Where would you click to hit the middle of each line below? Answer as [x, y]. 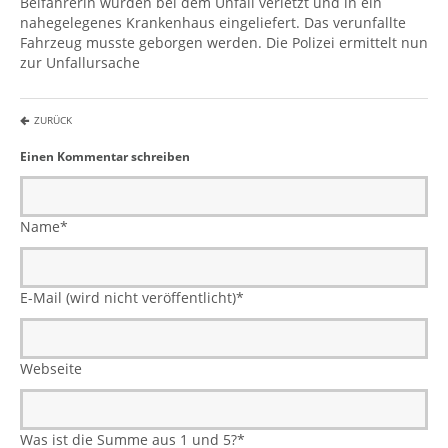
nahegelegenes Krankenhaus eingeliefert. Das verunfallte [213, 23]
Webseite [51, 369]
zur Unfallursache [80, 63]
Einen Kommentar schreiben [105, 156]
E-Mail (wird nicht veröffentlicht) [128, 298]
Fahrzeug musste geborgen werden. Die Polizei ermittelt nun [224, 43]
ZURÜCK [53, 120]
